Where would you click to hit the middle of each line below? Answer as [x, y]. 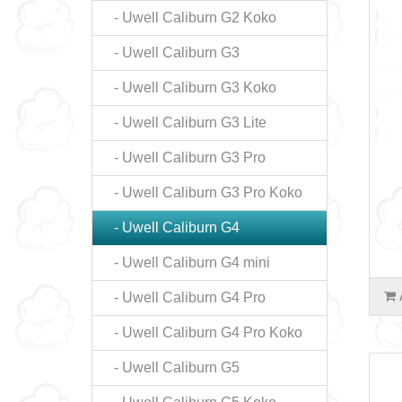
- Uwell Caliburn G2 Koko [190, 17]
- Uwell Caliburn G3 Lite [185, 122]
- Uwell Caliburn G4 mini [187, 262]
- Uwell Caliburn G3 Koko [190, 87]
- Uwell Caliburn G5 [171, 367]
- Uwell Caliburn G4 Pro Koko [203, 332]
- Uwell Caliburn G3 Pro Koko [203, 192]
